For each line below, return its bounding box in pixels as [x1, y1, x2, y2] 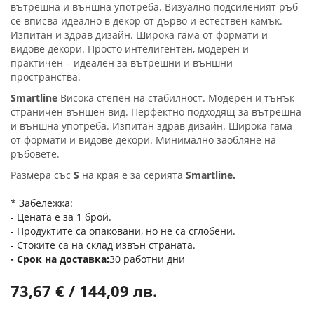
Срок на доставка [17, 252, 107, 266]
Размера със [11, 168, 74, 182]
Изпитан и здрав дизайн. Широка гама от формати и [11, 28, 268, 41]
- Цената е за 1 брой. [11, 210, 111, 224]
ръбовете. [11, 147, 60, 161]
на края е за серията [79, 168, 186, 182]
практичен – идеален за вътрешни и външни [11, 56, 233, 69]
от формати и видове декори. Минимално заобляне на [11, 133, 276, 146]
